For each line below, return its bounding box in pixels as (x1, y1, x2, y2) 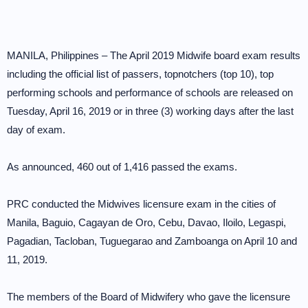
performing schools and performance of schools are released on (7, 87, 293, 98)
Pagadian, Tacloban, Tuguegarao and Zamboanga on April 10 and (7, 235, 297, 247)
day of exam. (7, 124, 65, 135)
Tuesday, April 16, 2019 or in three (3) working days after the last (7, 105, 294, 117)
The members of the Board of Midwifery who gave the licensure (7, 291, 290, 302)
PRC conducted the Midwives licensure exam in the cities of (7, 198, 276, 210)
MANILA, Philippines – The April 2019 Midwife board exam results (7, 49, 300, 61)
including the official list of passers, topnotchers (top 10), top (7, 68, 274, 80)
